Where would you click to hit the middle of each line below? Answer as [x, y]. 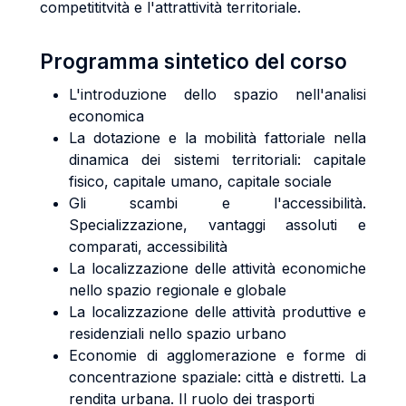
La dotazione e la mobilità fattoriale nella [217, 138]
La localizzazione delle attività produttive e [217, 312]
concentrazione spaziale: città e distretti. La [217, 377]
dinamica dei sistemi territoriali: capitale [217, 159]
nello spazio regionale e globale [178, 290]
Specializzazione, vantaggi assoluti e [217, 225]
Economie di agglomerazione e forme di [217, 355]
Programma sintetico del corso [193, 61]
